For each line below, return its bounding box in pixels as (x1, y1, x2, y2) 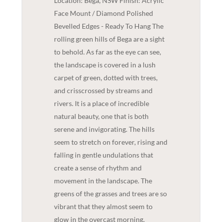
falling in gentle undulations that (54, 151, 153, 160)
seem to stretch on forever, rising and (54, 138, 167, 147)
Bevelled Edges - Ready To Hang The (54, 22, 164, 31)
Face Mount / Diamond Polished (54, 9, 153, 18)
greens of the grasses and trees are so (54, 189, 167, 198)
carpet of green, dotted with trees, (54, 73, 158, 82)
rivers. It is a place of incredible (54, 99, 149, 108)
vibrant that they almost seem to (54, 202, 153, 211)
